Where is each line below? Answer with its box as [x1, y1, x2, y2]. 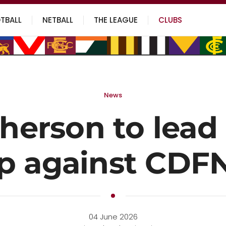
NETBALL [42, 15, 74, 25]
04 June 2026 [88, 211, 138, 222]
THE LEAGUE [94, 15, 138, 25]
